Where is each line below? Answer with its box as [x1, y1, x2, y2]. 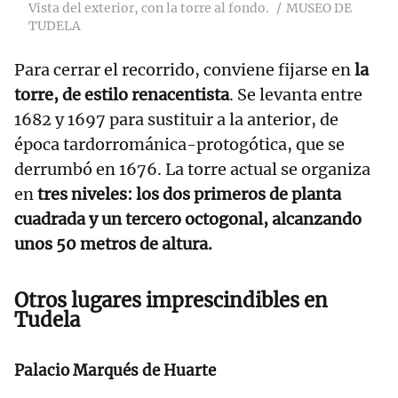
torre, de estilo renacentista [14, 84, 229, 105]
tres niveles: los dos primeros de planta [37, 183, 341, 204]
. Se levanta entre [229, 84, 362, 105]
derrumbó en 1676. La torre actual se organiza [14, 158, 370, 179]
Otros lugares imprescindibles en [14, 287, 328, 313]
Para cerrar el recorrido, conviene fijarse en [14, 59, 351, 80]
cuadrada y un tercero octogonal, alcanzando [14, 208, 362, 229]
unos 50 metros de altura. [14, 233, 212, 254]
